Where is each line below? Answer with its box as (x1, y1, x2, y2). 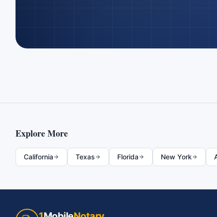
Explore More (15, 127, 68, 139)
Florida (117, 153, 139, 161)
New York (161, 153, 192, 161)
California (24, 153, 53, 161)
